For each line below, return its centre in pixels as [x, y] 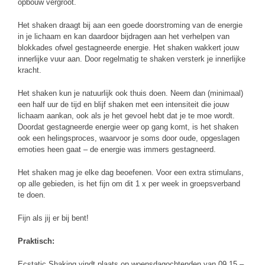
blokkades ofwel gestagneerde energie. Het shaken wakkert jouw [128, 48]
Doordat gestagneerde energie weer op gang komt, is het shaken [128, 127]
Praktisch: [36, 241]
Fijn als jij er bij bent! [53, 218]
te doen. [32, 195]
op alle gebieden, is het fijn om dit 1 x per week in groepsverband [129, 184]
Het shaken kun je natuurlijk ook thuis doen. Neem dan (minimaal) [130, 93]
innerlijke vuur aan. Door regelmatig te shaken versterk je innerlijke [132, 59]
